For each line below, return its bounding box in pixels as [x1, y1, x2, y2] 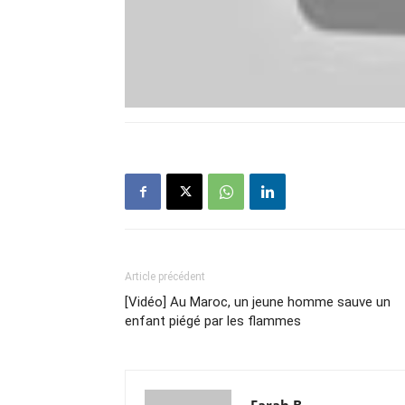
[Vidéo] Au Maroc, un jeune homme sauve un [125, 294, 391, 311]
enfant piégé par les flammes [125, 313, 301, 330]
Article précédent [125, 270, 205, 284]
